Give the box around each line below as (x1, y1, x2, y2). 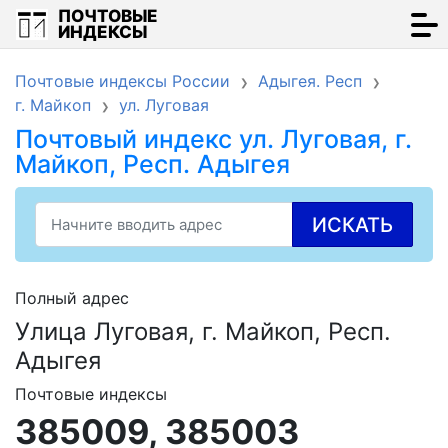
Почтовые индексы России (15, 71, 230, 91)
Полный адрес (15, 288, 129, 308)
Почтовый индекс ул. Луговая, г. (15, 124, 412, 154)
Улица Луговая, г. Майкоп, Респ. (15, 317, 391, 346)
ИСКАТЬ (312, 213, 393, 237)
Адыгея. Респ (258, 71, 362, 91)
